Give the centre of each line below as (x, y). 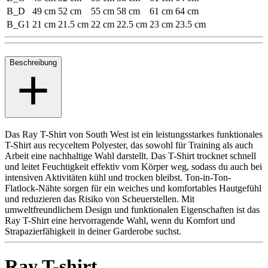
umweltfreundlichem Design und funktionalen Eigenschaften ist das (132, 209)
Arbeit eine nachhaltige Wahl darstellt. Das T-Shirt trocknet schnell (130, 156)
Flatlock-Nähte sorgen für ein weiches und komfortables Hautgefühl (133, 188)
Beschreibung (33, 63)
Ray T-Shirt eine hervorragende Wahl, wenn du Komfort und (120, 220)
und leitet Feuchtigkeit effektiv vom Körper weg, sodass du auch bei (133, 166)
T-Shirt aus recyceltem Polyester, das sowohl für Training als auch (129, 145)
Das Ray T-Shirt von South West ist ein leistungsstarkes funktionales (134, 134)
